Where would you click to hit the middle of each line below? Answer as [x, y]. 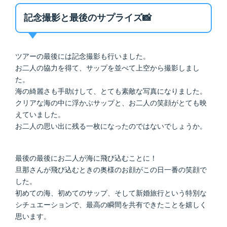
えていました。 [40, 114]
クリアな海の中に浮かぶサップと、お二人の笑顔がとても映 [111, 103]
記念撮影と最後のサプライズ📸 [88, 17]
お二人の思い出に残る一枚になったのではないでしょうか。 [111, 126]
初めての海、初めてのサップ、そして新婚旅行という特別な [111, 193]
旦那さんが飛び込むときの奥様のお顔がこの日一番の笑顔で [111, 169]
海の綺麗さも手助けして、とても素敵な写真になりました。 [111, 91]
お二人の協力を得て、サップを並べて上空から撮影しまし [107, 68]
